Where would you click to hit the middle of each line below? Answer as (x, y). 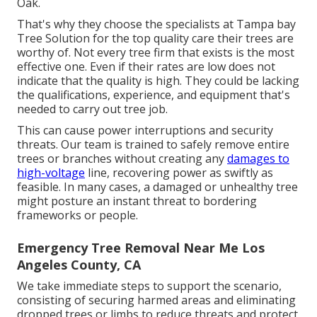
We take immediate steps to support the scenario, (149, 286)
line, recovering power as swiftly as (179, 173)
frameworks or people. (77, 215)
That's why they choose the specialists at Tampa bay (156, 24)
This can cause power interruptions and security (145, 131)
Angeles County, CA (79, 265)
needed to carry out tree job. (92, 109)
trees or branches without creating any (122, 159)
